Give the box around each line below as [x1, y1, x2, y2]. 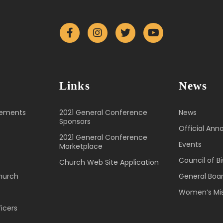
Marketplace [59, 141, 103, 151]
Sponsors [59, 116, 91, 126]
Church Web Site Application [59, 157, 159, 167]
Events [179, 139, 202, 149]
